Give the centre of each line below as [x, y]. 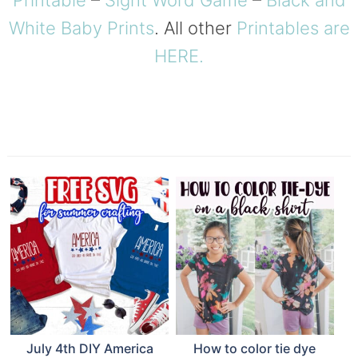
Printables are [293, 28]
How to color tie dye [255, 348]
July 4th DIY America [89, 348]
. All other [195, 28]
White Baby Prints [81, 28]
